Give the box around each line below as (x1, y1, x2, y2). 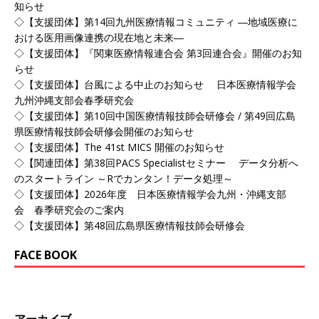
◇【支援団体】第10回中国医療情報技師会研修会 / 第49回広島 (14, 108, 296, 122)
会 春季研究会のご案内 (14, 202, 124, 216)
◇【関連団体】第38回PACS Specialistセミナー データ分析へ (14, 155, 298, 169)
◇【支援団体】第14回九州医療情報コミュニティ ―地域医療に (14, 14, 298, 28)
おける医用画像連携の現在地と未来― (14, 30, 184, 44)
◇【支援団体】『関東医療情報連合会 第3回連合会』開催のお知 (14, 46, 302, 60)
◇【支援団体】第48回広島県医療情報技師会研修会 (14, 218, 245, 232)
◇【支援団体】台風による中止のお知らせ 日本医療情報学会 (14, 77, 296, 91)
